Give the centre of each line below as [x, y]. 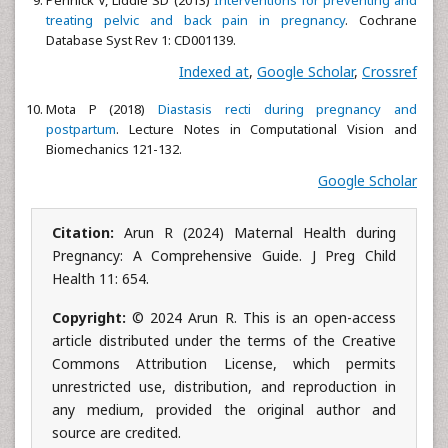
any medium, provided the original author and [224, 409]
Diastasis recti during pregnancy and [288, 108]
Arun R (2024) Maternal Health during [260, 232]
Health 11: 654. [100, 278]
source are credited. [116, 432]
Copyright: [92, 317]
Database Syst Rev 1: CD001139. [141, 39]
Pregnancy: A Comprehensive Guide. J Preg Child [224, 255]
